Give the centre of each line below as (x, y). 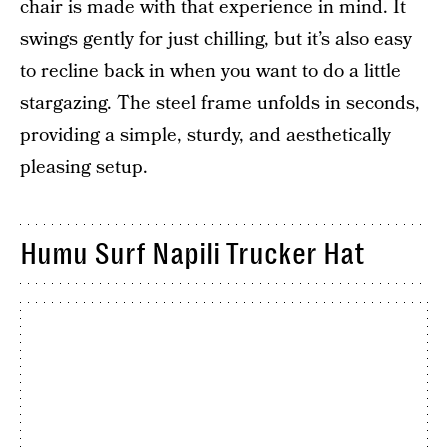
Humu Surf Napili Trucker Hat (192, 254)
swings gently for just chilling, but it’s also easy (216, 39)
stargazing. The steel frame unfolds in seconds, (220, 103)
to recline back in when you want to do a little (210, 71)
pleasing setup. (84, 167)
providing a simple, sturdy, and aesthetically (205, 135)
